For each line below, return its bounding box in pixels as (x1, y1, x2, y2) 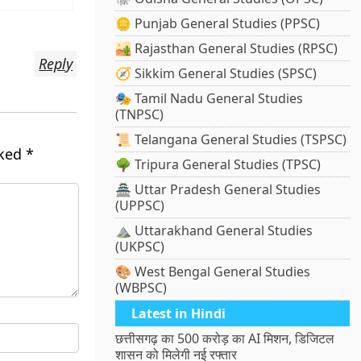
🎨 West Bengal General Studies (115, 263, 311, 281)
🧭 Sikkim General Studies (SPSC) (115, 64, 317, 83)
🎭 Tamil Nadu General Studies (115, 89, 304, 108)
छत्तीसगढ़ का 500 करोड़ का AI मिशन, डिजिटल (115, 330, 335, 348)
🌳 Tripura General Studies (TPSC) (115, 156, 322, 174)
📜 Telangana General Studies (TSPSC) (115, 131, 347, 149)
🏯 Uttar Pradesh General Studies (115, 180, 322, 199)
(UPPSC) (115, 197, 165, 215)
